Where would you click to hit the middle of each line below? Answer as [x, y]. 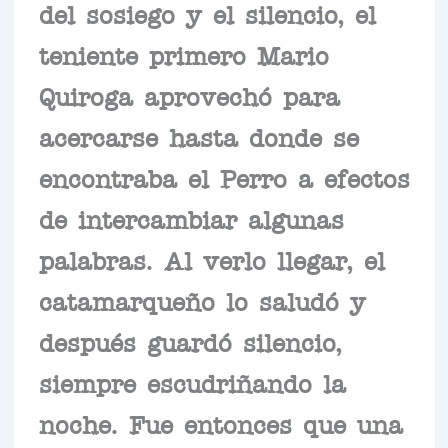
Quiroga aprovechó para [189, 94]
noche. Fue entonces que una [220, 422]
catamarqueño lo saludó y [202, 299]
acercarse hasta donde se [198, 135]
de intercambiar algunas [191, 217]
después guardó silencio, [190, 340]
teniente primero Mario [183, 53]
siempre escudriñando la [192, 381]
